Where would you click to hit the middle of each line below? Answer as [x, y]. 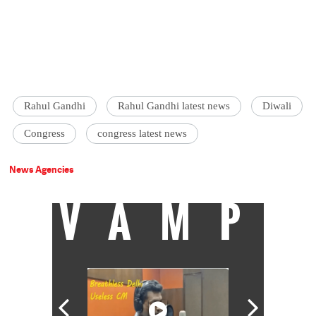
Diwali [277, 106]
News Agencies [42, 170]
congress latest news [142, 134]
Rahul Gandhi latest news [174, 106]
